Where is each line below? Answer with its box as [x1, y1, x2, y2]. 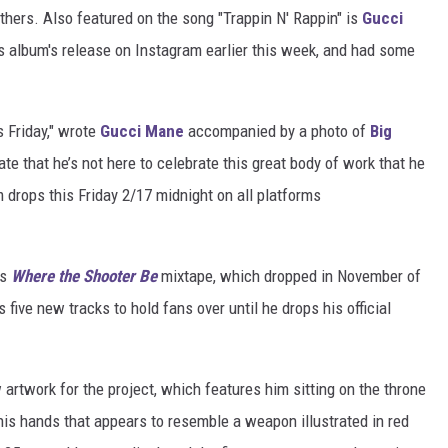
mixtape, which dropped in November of [157, 266, 421, 287]
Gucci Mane [100, 121, 184, 142]
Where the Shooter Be [11, 266, 157, 287]
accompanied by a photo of [184, 121, 370, 142]
